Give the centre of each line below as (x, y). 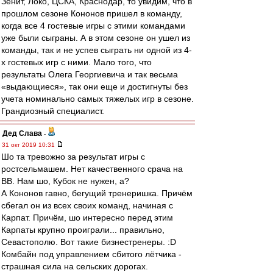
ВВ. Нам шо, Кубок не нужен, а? (65, 181)
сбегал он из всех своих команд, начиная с (87, 205)
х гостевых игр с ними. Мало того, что (76, 62)
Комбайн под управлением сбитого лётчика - (91, 254)
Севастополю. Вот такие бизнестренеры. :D (89, 242)
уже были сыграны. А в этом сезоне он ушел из (96, 38)
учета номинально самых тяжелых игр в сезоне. (97, 99)
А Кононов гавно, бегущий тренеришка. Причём (97, 193)
